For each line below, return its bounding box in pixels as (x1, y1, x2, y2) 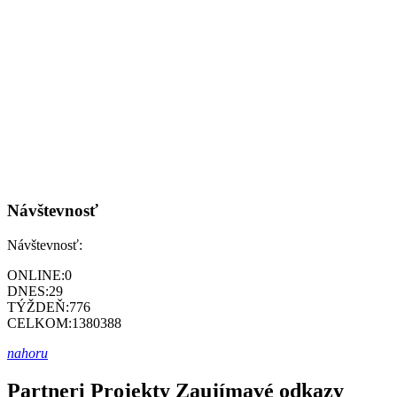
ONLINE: (7, 268, 65, 284)
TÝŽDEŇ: (7, 300, 69, 315)
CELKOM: (7, 315, 72, 331)
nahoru (7, 346, 48, 362)
